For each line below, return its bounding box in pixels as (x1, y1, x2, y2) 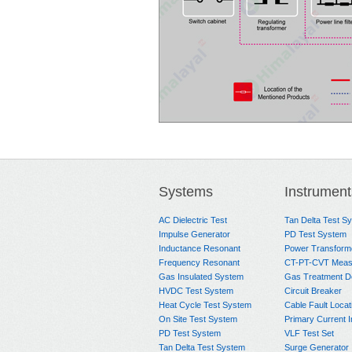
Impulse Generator (159, 229, 230, 239)
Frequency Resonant (159, 258, 240, 267)
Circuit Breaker (284, 286, 342, 295)
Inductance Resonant (159, 244, 240, 253)
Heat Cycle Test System (159, 300, 251, 310)
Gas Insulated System (159, 272, 244, 281)
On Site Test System (159, 314, 237, 324)
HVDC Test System (159, 286, 233, 295)
